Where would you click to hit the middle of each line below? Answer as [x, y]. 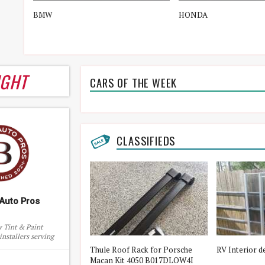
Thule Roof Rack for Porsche [141, 249]
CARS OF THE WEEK [134, 82]
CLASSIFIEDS [146, 140]
